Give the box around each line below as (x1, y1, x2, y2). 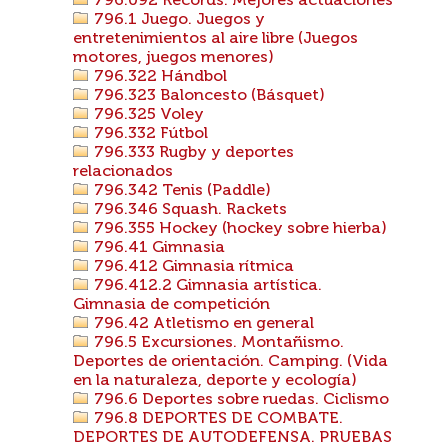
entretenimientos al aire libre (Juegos (73, 31, 358, 47)
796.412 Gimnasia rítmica (90, 259, 294, 275)
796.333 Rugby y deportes (90, 145, 294, 161)
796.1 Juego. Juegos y (90, 12, 265, 28)
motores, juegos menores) (73, 50, 274, 66)
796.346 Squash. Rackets (90, 202, 287, 218)
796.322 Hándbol (90, 69, 227, 85)
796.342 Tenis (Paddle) (90, 183, 271, 199)
